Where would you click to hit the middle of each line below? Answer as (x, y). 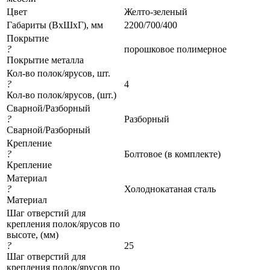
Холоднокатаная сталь (170, 189)
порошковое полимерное (175, 49)
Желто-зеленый (156, 11)
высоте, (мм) (33, 234)
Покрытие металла (45, 60)
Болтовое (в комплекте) (172, 154)
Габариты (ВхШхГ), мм (55, 25)
